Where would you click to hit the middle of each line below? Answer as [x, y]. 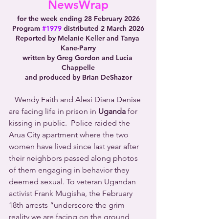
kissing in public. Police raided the [70, 123]
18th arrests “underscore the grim [68, 205]
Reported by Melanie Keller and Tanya [78, 38]
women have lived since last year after [75, 146]
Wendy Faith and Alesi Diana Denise [76, 99]
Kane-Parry [78, 48]
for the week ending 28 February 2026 [78, 19]
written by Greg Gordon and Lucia [78, 58]
